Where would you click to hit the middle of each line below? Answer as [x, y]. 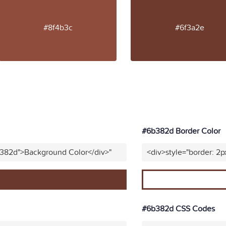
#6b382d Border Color [181, 131]
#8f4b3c [58, 27]
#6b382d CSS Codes [178, 209]
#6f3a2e [189, 27]
